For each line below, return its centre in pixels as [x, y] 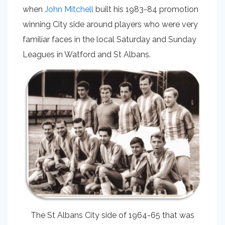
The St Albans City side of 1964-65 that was [113, 215]
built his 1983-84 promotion [146, 9]
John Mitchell [69, 9]
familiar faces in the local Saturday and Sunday [109, 39]
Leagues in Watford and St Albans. [87, 54]
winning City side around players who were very [110, 24]
